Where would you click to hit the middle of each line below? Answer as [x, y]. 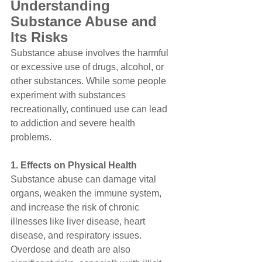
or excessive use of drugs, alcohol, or [88, 67]
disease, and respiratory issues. [77, 235]
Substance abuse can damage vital [85, 179]
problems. [31, 137]
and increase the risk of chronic [76, 207]
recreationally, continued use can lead [90, 109]
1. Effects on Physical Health [74, 165]
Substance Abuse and [86, 21]
